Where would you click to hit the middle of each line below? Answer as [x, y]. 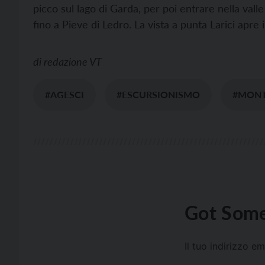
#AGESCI [64, 94]
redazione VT [73, 62]
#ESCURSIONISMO [158, 94]
